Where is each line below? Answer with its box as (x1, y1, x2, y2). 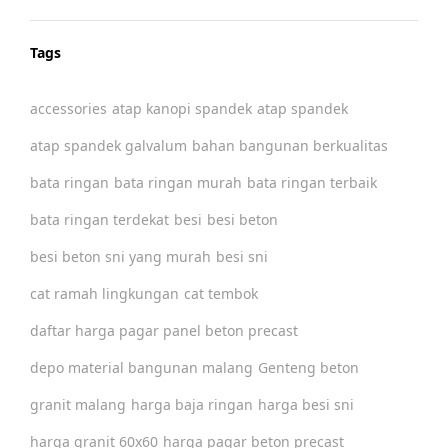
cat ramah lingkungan (30, 284, 179, 303)
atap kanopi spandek (112, 99, 252, 118)
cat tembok (184, 284, 258, 303)
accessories (30, 99, 107, 118)
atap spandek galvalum (30, 136, 187, 155)
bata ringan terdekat (30, 210, 169, 229)
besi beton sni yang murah (30, 247, 211, 266)
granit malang (30, 395, 126, 414)
